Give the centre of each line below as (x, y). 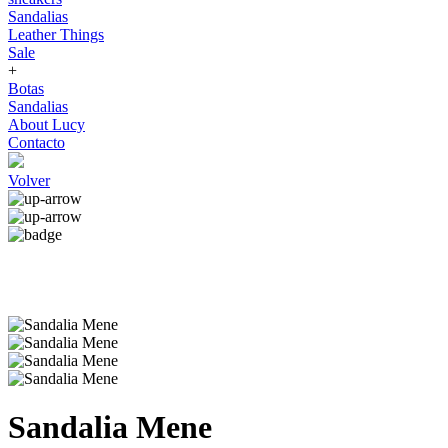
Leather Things (56, 34)
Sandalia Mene (110, 427)
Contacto (36, 142)
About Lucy (46, 124)
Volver (29, 180)
